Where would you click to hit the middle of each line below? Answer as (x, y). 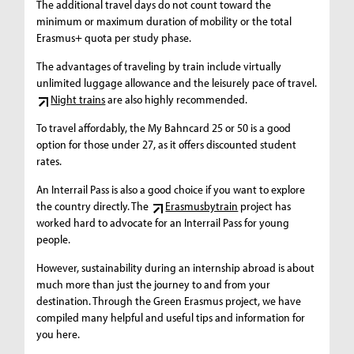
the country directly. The (94, 205)
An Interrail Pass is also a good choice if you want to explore (171, 189)
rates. (49, 160)
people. (54, 239)
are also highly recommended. (177, 99)
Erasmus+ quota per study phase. (114, 37)
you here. (58, 333)
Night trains (78, 99)
